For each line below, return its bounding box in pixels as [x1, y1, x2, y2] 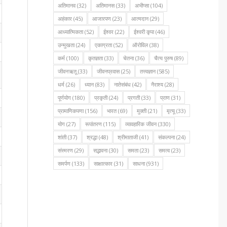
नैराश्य [151, 81, 164, 88]
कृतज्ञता [88, 54, 103, 62]
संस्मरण [58, 146, 73, 154]
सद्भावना [93, 146, 108, 154]
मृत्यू [167, 107, 175, 115]
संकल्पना [158, 133, 175, 141]
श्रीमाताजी [118, 133, 138, 141]
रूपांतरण [85, 120, 102, 128]
